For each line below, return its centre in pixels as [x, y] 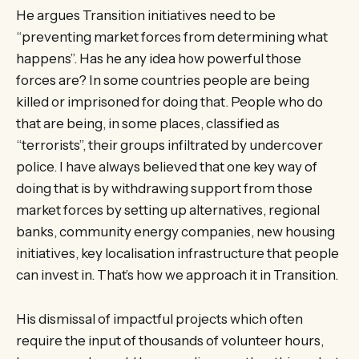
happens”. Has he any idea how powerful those [159, 59]
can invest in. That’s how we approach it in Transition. [177, 275]
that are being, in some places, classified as [148, 124]
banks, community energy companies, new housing [175, 232]
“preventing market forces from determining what [172, 37]
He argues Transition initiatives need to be [146, 16]
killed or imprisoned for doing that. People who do [169, 102]
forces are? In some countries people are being [163, 81]
